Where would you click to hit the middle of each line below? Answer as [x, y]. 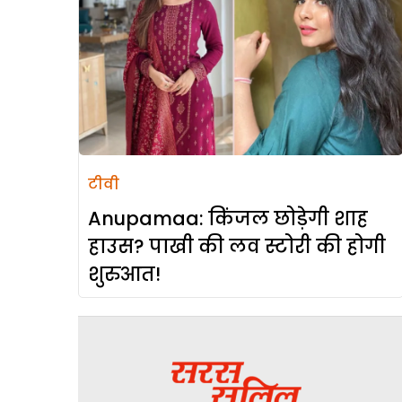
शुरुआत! [124, 275]
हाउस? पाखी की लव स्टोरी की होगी [237, 247]
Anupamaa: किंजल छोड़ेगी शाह [228, 219]
